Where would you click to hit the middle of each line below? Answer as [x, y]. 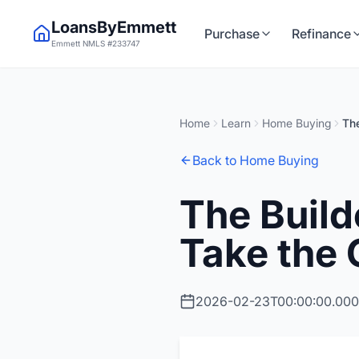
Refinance [321, 34]
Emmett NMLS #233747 [96, 43]
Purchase [232, 34]
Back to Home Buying [256, 160]
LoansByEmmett [114, 27]
